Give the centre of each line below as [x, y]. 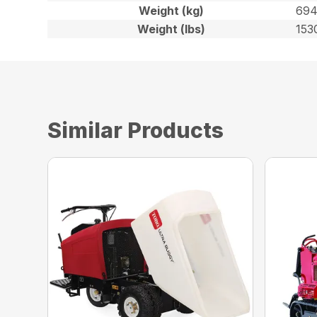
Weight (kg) [172, 10]
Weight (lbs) [172, 29]
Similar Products [136, 130]
